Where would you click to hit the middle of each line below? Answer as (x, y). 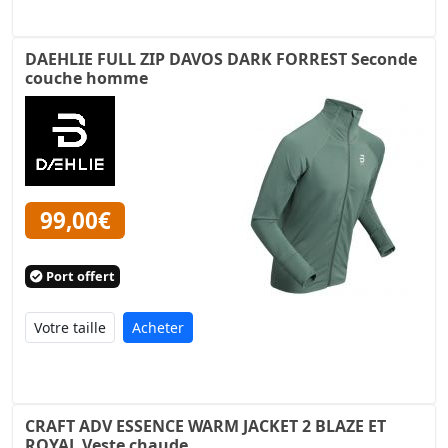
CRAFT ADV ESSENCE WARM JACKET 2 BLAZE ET (205, 426)
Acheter (158, 328)
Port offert (79, 276)
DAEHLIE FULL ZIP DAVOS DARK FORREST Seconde (221, 58)
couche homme (86, 77)
